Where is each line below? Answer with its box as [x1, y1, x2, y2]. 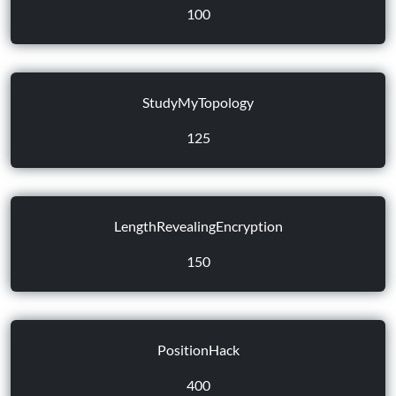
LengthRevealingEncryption [113, 217, 283, 234]
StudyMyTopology [142, 94, 254, 110]
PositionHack [156, 341, 240, 358]
